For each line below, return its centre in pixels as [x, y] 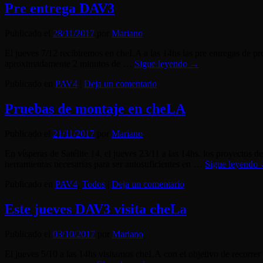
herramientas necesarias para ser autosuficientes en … [105, 164]
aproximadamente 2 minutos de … [70, 63]
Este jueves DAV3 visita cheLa [96, 209]
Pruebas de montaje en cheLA [95, 108]
